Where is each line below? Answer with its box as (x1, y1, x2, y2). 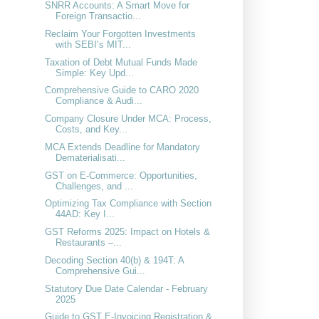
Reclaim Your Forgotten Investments (45, 28, 197, 39)
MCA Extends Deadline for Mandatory (45, 141, 201, 152)
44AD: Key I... (56, 209, 115, 220)
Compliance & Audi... (56, 95, 143, 107)
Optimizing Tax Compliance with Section (45, 198, 212, 209)
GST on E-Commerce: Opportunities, (45, 169, 198, 181)
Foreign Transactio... (56, 11, 142, 22)
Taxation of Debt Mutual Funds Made (45, 56, 198, 68)
